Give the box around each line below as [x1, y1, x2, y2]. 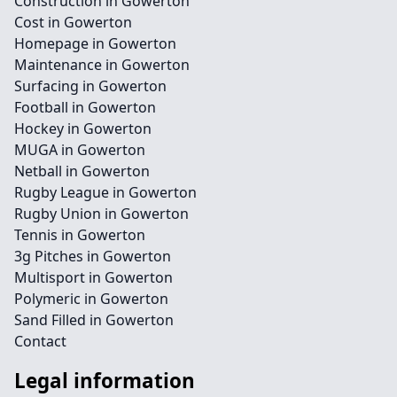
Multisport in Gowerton [14, 268, 173, 287]
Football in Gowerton [14, 97, 156, 117]
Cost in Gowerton [14, 12, 132, 32]
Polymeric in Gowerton [14, 289, 168, 308]
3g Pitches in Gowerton [14, 246, 171, 266]
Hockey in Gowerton [14, 119, 152, 138]
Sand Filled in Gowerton [14, 310, 174, 330]
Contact [14, 331, 66, 351]
